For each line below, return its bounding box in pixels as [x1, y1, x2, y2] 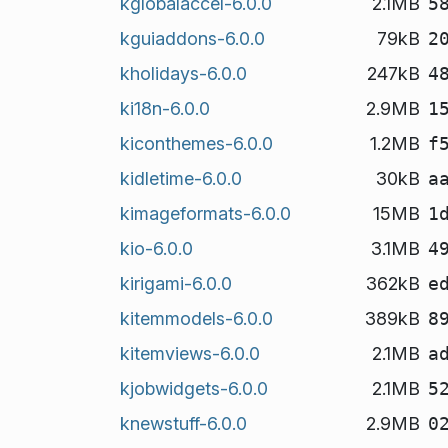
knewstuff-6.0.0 [119, 412, 247, 434]
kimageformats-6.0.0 [119, 202, 291, 224]
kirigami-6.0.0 [119, 272, 232, 294]
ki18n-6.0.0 [119, 97, 210, 119]
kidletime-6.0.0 [119, 167, 242, 189]
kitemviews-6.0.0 [119, 342, 260, 364]
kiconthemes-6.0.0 [119, 132, 273, 154]
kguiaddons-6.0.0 [119, 27, 265, 49]
